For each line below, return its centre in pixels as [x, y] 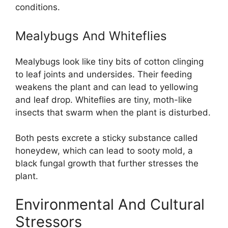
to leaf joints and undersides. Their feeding [104, 74]
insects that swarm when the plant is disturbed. [113, 112]
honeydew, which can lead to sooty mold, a [104, 151]
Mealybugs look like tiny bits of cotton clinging [109, 61]
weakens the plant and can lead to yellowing [107, 87]
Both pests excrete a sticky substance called [107, 138]
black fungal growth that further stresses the [107, 163]
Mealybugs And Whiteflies [91, 36]
